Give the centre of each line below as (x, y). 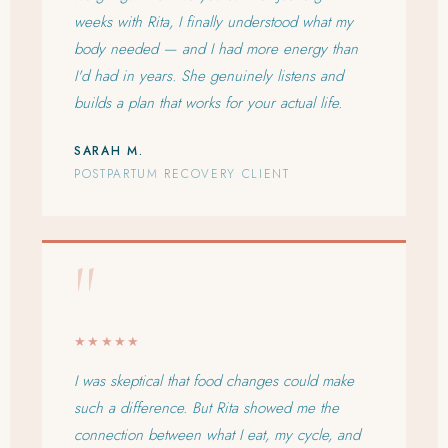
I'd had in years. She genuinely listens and (208, 76)
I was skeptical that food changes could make (214, 381)
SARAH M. (109, 151)
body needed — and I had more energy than (216, 49)
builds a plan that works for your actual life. (208, 103)
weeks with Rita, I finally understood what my (213, 22)
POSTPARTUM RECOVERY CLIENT (182, 174)
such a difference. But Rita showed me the (206, 408)
